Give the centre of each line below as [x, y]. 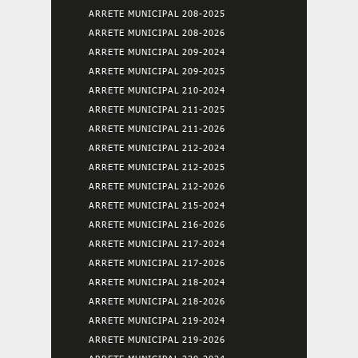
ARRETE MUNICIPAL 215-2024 [157, 205]
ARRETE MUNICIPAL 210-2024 [157, 90]
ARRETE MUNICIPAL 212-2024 [157, 147]
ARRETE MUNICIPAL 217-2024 [157, 243]
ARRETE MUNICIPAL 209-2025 [157, 71]
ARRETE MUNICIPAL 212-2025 [157, 167]
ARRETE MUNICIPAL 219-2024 [157, 320]
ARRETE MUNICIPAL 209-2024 [157, 52]
